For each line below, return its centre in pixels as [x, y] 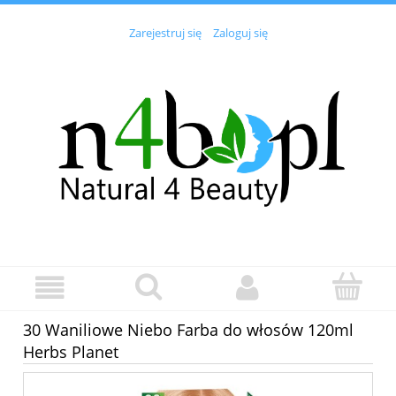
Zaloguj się [240, 33]
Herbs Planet [71, 351]
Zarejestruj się [165, 33]
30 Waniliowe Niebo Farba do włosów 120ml [188, 329]
